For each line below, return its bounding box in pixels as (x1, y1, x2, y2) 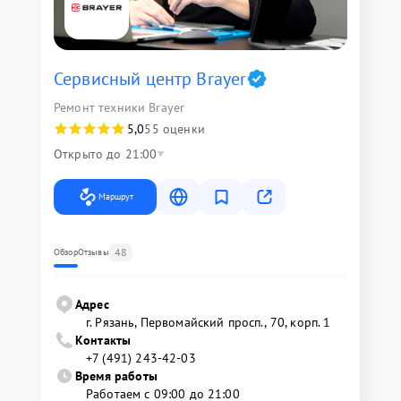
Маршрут (98, 191, 133, 203)
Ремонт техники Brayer (54, 99, 185, 116)
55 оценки (144, 121, 205, 138)
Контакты (75, 332, 132, 349)
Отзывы (77, 246, 109, 259)
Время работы (75, 368, 158, 385)
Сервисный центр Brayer (54, 67, 247, 91)
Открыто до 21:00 (54, 146, 158, 163)
